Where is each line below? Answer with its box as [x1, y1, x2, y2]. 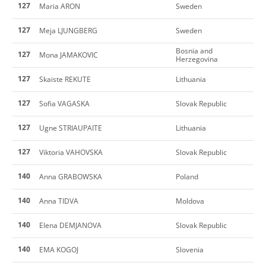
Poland [176, 171, 198, 182]
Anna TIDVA [39, 195, 78, 206]
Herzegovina [176, 53, 218, 64]
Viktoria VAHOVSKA [39, 147, 103, 157]
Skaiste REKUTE [39, 74, 91, 84]
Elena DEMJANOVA [39, 220, 102, 230]
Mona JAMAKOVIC [39, 49, 98, 60]
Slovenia [176, 244, 204, 255]
